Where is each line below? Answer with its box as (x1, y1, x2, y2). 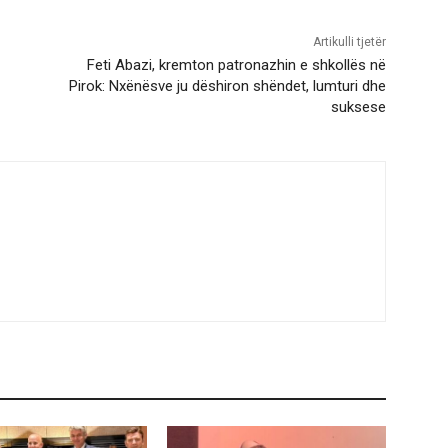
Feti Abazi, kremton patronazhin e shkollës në (86, 56, 386, 75)
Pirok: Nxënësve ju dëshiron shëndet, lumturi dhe (68, 77, 386, 96)
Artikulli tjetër (312, 35, 386, 50)
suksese (330, 98, 386, 117)
